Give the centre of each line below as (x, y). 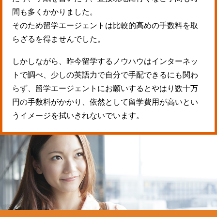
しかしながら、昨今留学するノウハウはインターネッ (105, 62)
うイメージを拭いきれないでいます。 (78, 116)
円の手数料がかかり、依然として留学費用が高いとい (105, 102)
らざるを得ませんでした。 (59, 39)
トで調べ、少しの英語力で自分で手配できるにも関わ (105, 75)
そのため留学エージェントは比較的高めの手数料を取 (105, 26)
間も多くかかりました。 (55, 12)
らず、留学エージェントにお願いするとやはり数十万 (105, 89)
